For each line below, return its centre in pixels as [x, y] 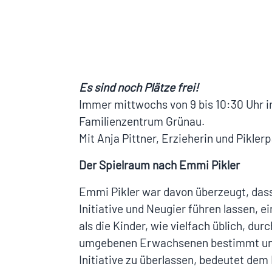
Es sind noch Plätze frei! [139, 87]
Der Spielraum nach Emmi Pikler [159, 165]
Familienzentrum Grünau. [142, 121]
